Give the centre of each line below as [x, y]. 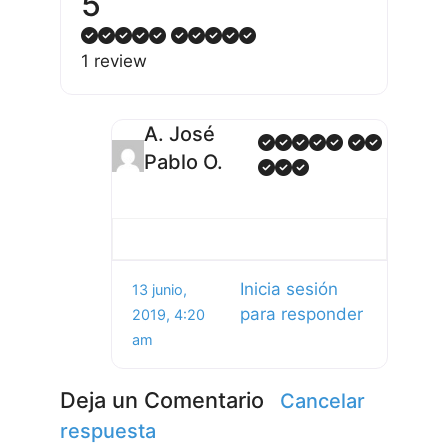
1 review [114, 61]
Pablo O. [184, 162]
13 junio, [159, 289]
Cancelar [322, 400]
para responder [301, 313]
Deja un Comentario [162, 399]
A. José [180, 134]
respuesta [108, 430]
